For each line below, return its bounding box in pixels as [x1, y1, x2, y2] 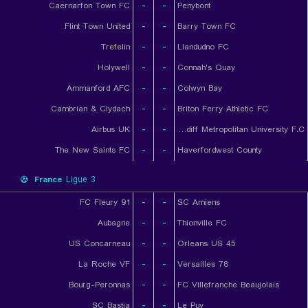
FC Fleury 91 [80, 196, 130, 209]
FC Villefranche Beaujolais [177, 278, 279, 291]
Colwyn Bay [177, 82, 222, 95]
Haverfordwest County [177, 144, 262, 157]
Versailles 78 [177, 258, 228, 271]
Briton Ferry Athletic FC [177, 102, 268, 115]
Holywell [98, 61, 130, 74]
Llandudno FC [177, 41, 229, 54]
